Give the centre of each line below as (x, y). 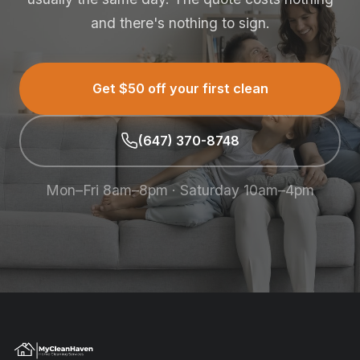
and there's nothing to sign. (180, 22)
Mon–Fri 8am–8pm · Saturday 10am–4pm (180, 190)
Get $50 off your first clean (180, 88)
